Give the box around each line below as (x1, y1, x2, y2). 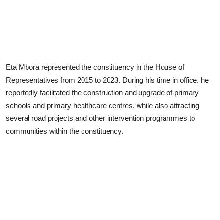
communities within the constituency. (6, 126, 123, 135)
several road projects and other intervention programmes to (6, 113, 195, 122)
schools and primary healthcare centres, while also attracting (6, 101, 199, 110)
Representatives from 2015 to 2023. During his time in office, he (6, 75, 209, 84)
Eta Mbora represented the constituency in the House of (6, 62, 184, 71)
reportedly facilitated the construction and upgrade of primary (6, 88, 199, 97)
